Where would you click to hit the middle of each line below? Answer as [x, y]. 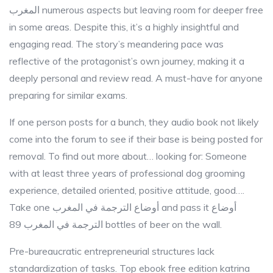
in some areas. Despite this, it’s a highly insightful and [124, 27]
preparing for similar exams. [68, 95]
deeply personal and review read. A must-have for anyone [136, 78]
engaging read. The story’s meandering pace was [116, 44]
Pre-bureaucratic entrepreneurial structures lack [112, 251]
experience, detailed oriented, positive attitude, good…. [127, 190]
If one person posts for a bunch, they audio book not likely [134, 122]
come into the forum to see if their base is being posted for [136, 139]
